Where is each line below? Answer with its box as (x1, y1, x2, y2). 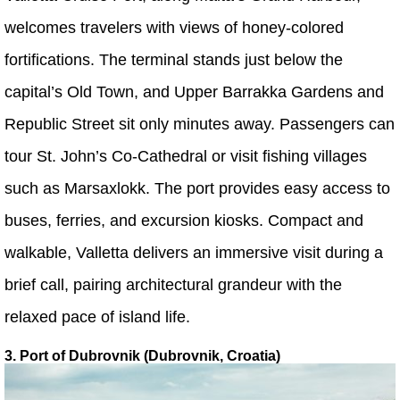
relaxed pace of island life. (4, 308, 190, 327)
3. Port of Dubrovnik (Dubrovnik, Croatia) (4, 348, 280, 364)
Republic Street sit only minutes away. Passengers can (4, 115, 395, 134)
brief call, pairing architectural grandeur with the (4, 276, 342, 295)
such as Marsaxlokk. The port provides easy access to (4, 179, 390, 198)
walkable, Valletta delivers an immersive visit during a (4, 244, 383, 262)
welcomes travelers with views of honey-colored (4, 19, 344, 37)
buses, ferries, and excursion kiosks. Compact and (4, 212, 363, 230)
